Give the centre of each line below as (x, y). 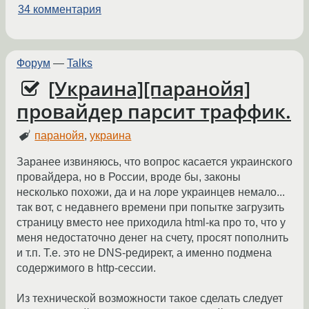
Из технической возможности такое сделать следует (150, 299)
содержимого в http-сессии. (86, 268)
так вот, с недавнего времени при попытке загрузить (150, 208)
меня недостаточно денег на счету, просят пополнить (152, 238)
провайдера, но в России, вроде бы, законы (129, 177)
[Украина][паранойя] (150, 88)
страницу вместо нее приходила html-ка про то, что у (151, 223)
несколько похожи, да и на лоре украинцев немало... (151, 192)
